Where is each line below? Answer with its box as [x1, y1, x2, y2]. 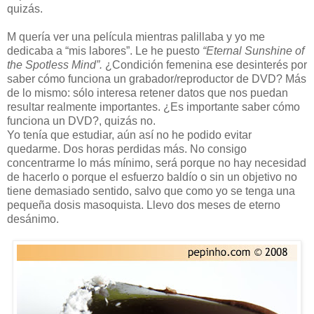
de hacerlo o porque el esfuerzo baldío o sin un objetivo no [7, 170, 297, 183]
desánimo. [7, 212, 59, 225]
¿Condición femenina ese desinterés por [102, 58, 307, 71]
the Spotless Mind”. [7, 58, 102, 71]
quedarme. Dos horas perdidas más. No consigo [7, 142, 247, 155]
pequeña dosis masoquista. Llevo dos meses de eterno [7, 198, 280, 211]
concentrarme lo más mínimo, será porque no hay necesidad [7, 156, 306, 169]
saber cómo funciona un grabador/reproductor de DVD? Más [7, 72, 306, 85]
